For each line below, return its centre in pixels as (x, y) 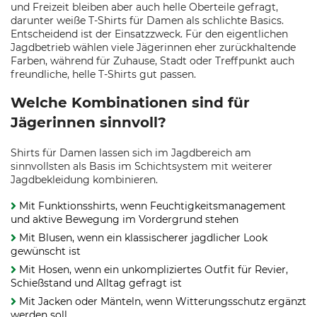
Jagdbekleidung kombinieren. (84, 180)
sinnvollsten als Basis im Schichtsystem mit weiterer (142, 166)
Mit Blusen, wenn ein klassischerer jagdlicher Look (143, 238)
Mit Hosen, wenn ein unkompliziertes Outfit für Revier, (154, 270)
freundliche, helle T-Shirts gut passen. (103, 74)
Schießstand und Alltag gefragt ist (96, 283)
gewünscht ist (46, 251)
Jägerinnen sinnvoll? (88, 122)
